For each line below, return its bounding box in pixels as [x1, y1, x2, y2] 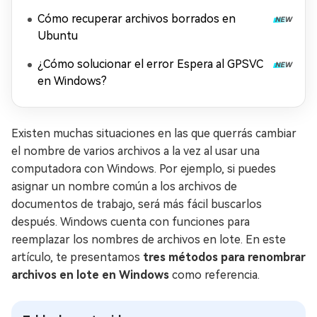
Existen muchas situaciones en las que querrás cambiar [11, 127, 296, 140]
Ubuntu [38, 29, 78, 42]
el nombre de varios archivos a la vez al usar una [11, 144, 260, 158]
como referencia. [169, 268, 260, 282]
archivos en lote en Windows [11, 268, 169, 282]
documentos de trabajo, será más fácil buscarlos [11, 197, 262, 211]
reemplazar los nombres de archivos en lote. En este [11, 233, 286, 246]
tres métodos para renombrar [143, 250, 306, 264]
